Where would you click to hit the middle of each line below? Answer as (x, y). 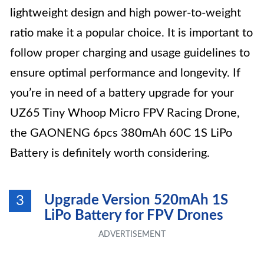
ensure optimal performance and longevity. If (125, 73)
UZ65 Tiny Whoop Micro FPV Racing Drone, (125, 113)
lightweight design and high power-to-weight (126, 13)
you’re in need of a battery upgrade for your (122, 93)
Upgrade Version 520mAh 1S (136, 200)
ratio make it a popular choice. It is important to (131, 33)
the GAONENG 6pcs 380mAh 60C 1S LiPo (121, 133)
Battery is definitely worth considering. (110, 153)
